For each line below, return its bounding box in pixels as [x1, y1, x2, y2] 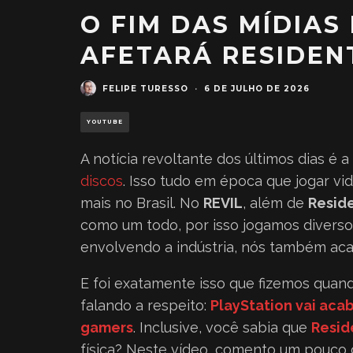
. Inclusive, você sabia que [133, 319, 311, 336]
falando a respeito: [80, 297, 210, 314]
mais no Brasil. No [80, 195, 203, 211]
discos [80, 173, 123, 189]
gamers [80, 319, 133, 336]
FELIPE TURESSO [102, 83, 188, 94]
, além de [243, 195, 308, 211]
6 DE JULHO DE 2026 [204, 83, 310, 94]
